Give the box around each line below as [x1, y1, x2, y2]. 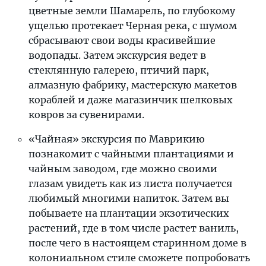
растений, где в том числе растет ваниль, [28, 222, 239, 234]
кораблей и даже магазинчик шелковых [28, 94, 233, 106]
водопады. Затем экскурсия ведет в [28, 49, 206, 61]
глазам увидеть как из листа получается [28, 178, 232, 189]
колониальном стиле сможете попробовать [28, 252, 250, 264]
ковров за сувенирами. [28, 109, 144, 121]
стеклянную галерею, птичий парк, [28, 64, 209, 76]
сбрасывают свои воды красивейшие [28, 34, 216, 46]
